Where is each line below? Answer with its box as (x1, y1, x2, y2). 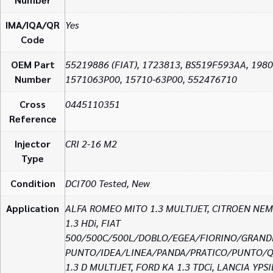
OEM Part (10, 58, 55, 71)
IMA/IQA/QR (5, 18, 60, 32)
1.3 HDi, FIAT (65, 216, 121, 230)
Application (6, 202, 59, 215)
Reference (9, 112, 57, 126)
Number (14, 73, 51, 86)
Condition (10, 177, 55, 190)
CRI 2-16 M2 (65, 137, 117, 151)
